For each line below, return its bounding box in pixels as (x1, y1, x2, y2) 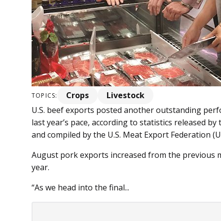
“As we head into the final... (32, 182, 129, 193)
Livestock (107, 90, 145, 101)
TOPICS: (32, 91, 58, 100)
